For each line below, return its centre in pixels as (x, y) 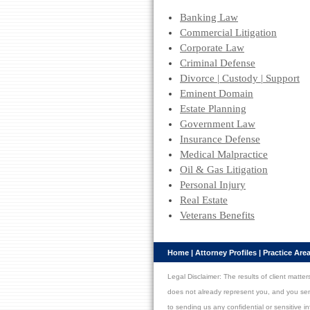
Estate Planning (213, 109)
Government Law (218, 124)
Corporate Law (212, 48)
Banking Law (209, 17)
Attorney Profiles (226, 252)
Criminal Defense (218, 63)
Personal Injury (213, 185)
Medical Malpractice (224, 154)
